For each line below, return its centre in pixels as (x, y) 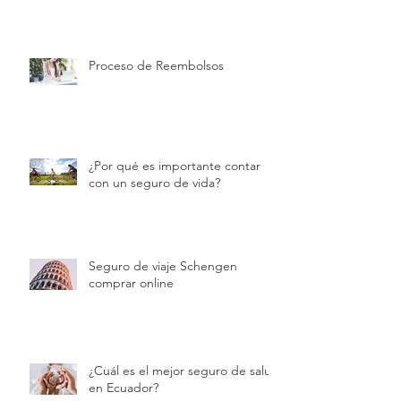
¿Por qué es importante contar (175, 165)
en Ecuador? (124, 387)
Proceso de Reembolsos (156, 65)
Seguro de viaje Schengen (163, 265)
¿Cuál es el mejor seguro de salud (184, 370)
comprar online (131, 282)
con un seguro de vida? (154, 182)
